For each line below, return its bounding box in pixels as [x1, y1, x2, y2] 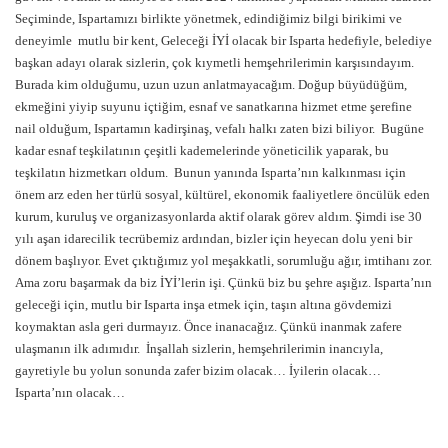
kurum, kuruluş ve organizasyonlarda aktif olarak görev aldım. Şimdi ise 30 [15, 209, 422, 225]
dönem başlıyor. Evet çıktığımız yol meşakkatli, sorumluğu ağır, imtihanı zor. [15, 253, 432, 269]
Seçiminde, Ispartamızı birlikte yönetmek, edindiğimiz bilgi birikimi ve [15, 11, 402, 27]
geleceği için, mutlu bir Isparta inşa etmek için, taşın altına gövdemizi [15, 297, 392, 313]
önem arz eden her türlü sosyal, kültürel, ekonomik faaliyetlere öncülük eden [15, 187, 430, 203]
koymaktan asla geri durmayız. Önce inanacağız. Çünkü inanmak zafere [15, 319, 402, 335]
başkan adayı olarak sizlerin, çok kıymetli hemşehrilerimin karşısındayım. [15, 55, 414, 71]
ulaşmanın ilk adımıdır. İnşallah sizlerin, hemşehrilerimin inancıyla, [15, 341, 383, 357]
